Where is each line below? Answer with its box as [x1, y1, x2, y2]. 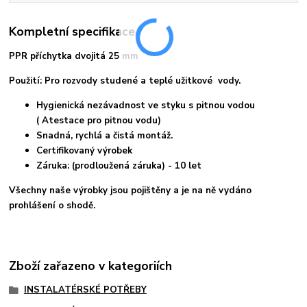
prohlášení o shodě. [9, 199, 96, 212]
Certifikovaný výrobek [36, 145, 133, 158]
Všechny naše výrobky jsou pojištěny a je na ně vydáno [9, 184, 252, 197]
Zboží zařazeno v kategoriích [9, 257, 173, 274]
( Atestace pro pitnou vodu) [36, 114, 162, 127]
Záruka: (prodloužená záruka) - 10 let [36, 160, 202, 173]
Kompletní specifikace [9, 23, 136, 40]
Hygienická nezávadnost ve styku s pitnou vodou [36, 99, 256, 112]
